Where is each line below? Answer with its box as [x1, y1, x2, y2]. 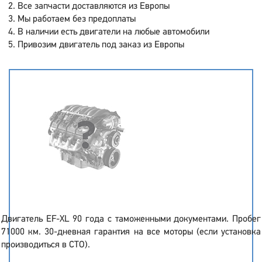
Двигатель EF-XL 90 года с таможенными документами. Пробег [1, 215, 261, 224]
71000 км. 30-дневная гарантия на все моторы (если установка [1, 227, 261, 237]
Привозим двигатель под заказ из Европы [18, 40, 184, 50]
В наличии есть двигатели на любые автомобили [18, 27, 209, 37]
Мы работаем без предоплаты [18, 15, 136, 24]
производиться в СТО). [1, 240, 90, 250]
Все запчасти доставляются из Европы [18, 2, 170, 11]
